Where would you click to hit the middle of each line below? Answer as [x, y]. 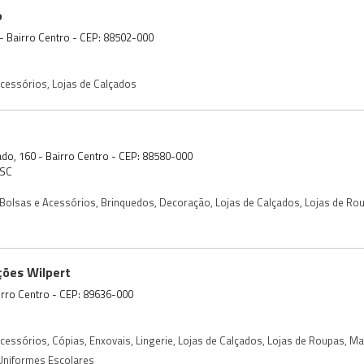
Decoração [185, 202]
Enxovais [110, 340]
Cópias [68, 340]
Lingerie [154, 340]
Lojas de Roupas [306, 340]
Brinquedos [128, 202]
